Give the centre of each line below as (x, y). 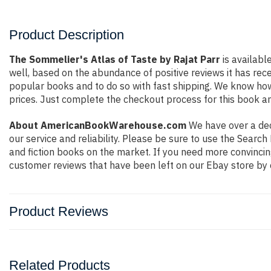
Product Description (67, 35)
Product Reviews (59, 211)
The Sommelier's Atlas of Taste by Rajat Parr (115, 59)
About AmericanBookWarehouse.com (98, 125)
